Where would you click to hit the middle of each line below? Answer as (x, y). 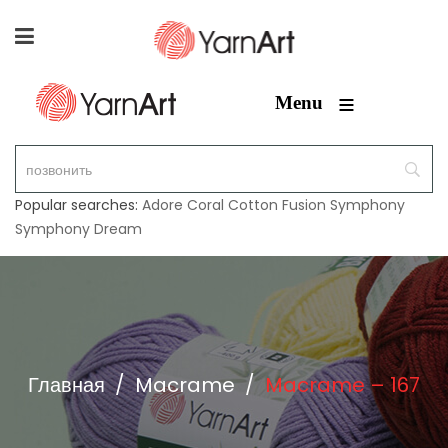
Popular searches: (78, 205)
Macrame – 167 (342, 385)
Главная (66, 385)
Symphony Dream (78, 229)
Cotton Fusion (277, 205)
